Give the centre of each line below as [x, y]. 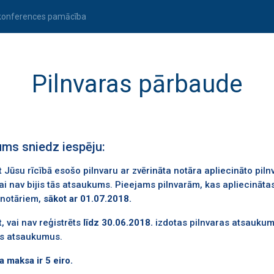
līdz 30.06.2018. [118, 223]
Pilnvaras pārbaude [137, 84]
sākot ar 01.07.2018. [88, 199]
